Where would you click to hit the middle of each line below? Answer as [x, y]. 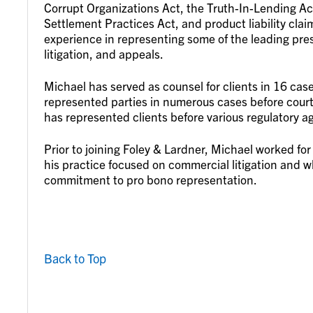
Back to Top [75, 258]
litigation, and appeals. [104, 53]
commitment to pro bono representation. [151, 179]
